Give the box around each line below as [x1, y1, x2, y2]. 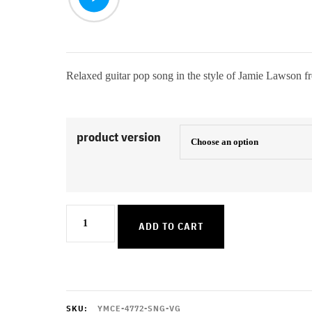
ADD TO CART [138, 220, 203, 233]
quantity [65, 276, 112, 292]
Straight [65, 253, 111, 269]
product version [76, 129, 161, 145]
